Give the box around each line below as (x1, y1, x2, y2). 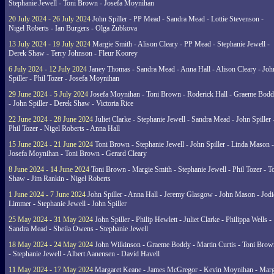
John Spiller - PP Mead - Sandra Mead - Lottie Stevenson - (91, 15, 264, 23)
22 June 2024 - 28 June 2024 (9, 115, 93, 124)
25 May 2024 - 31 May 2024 (9, 215, 93, 224)
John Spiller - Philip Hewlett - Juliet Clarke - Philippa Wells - (93, 215, 272, 224)
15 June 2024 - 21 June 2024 (9, 140, 93, 149)
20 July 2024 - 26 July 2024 (9, 15, 91, 23)
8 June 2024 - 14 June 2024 (9, 165, 89, 174)
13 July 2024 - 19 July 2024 (9, 40, 91, 48)
